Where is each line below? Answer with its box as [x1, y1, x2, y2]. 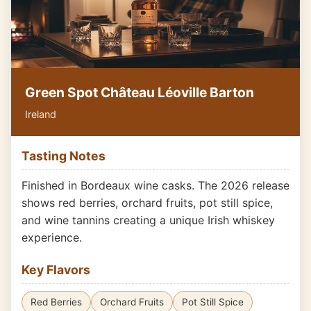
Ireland [25, 108, 56, 120]
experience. [22, 230, 82, 244]
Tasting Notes [22, 149, 106, 163]
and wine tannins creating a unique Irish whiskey [22, 213, 275, 227]
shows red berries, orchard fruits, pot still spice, [22, 196, 273, 210]
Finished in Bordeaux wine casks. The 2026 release [22, 178, 289, 192]
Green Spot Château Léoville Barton [25, 84, 254, 101]
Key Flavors [22, 262, 90, 277]
